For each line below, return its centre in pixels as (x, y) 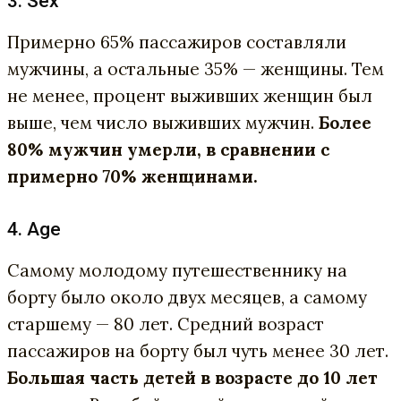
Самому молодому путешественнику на (177, 270)
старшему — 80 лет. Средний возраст (166, 324)
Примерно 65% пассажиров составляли (177, 42)
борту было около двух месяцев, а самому (187, 297)
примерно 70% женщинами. (132, 176)
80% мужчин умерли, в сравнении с (168, 149)
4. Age (34, 229)
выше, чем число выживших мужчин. (163, 122)
